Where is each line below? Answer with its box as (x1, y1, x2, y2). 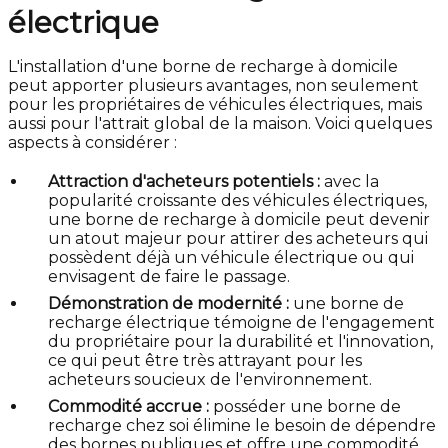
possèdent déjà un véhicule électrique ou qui (48, 248, 414, 267)
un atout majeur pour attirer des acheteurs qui (48, 229, 428, 248)
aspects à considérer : (8, 133, 177, 152)
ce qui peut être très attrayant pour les (48, 351, 362, 370)
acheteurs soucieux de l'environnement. (48, 370, 372, 389)
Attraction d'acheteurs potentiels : (48, 172, 320, 191)
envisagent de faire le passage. (48, 267, 290, 286)
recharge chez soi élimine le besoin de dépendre (48, 416, 436, 435)
